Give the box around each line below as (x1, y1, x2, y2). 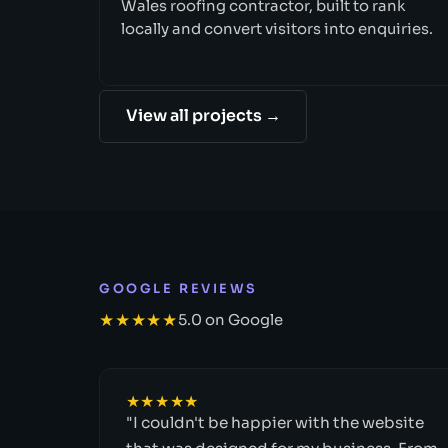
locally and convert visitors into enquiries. (121, 19, 434, 38)
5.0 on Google (177, 311, 283, 330)
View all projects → (125, 105, 281, 126)
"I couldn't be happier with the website (125, 412, 424, 432)
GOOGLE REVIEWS (99, 280, 258, 297)
